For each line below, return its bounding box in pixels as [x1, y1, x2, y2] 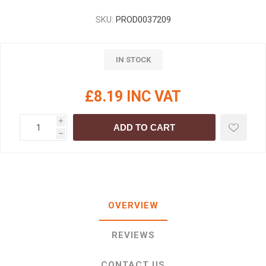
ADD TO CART [113, 122, 175, 132]
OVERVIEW [107, 200, 159, 211]
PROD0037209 [115, 14, 171, 25]
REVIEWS [111, 230, 155, 240]
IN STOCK [115, 55, 151, 64]
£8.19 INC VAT [85, 88, 181, 105]
